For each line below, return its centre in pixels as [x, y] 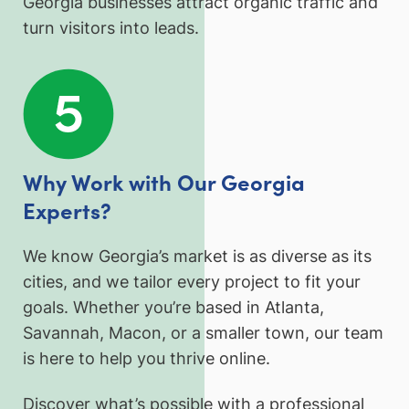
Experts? [67, 210]
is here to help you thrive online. [147, 359]
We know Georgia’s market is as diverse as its [197, 257]
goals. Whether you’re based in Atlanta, [173, 308]
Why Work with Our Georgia [164, 182]
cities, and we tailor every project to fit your [192, 282]
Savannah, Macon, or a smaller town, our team [203, 333]
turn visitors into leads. [111, 28]
